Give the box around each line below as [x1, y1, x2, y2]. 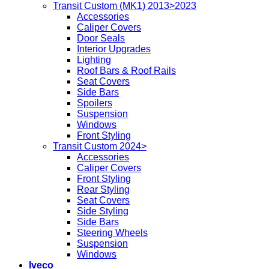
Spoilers [77, 98, 112, 109]
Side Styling [77, 206, 128, 217]
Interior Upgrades [77, 44, 151, 55]
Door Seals [77, 33, 125, 44]
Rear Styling [77, 184, 130, 195]
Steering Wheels [77, 228, 148, 238]
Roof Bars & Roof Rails [77, 65, 176, 76]
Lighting [77, 55, 111, 65]
